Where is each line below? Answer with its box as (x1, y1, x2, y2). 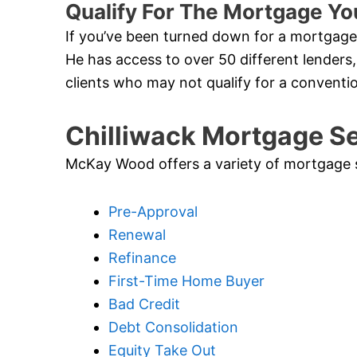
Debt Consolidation (108, 319, 238, 336)
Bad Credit (108, 296, 180, 313)
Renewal (108, 226, 166, 244)
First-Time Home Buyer (108, 273, 265, 290)
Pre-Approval (108, 203, 198, 221)
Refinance (108, 249, 176, 267)
